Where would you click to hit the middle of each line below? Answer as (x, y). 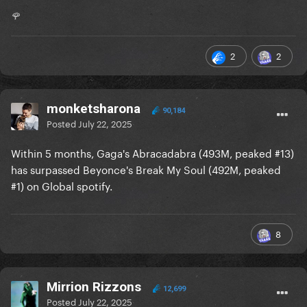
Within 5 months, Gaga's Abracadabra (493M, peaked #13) (152, 152)
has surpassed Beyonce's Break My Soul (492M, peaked (146, 169)
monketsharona (94, 109)
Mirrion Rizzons (94, 287)
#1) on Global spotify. (62, 185)
